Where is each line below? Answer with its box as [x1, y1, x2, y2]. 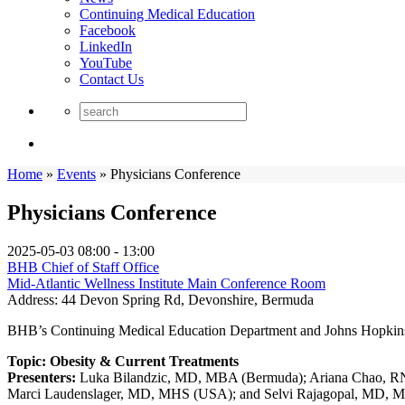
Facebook [80, 23, 136, 38]
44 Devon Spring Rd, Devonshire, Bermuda [61, 291, 314, 307]
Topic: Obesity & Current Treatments [7, 353, 239, 369]
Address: [7, 291, 58, 307]
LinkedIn [80, 39, 132, 54]
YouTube [80, 55, 132, 71]
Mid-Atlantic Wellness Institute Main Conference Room [7, 275, 325, 291]
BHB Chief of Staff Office [7, 259, 159, 275]
